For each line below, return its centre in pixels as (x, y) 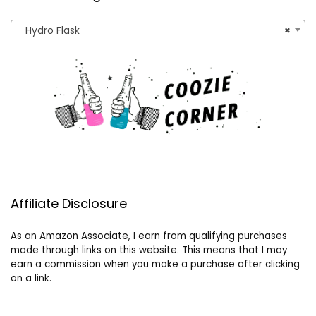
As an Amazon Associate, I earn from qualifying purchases (149, 236)
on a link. (31, 278)
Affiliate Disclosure (69, 203)
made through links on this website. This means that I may (149, 250)
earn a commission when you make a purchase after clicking (155, 264)
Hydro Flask (48, 30)
